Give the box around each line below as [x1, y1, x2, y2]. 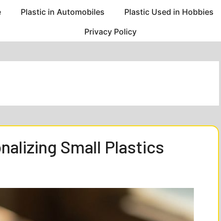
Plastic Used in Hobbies [124, 7, 214, 17]
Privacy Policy [84, 27, 137, 37]
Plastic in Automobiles [20, 7, 105, 17]
